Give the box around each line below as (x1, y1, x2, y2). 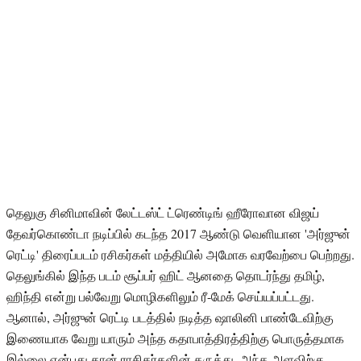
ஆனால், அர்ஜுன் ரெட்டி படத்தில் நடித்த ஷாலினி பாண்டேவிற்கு (6, 308, 334, 326)
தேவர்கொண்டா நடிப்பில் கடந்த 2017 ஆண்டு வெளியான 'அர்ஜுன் (6, 224, 351, 242)
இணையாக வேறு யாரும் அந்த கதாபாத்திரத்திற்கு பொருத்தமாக (6, 329, 344, 346)
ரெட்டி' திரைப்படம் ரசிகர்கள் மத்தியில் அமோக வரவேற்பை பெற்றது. (6, 245, 355, 263)
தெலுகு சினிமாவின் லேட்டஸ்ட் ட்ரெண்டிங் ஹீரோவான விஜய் (6, 203, 319, 221)
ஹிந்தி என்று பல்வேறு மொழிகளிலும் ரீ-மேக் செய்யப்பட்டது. (6, 287, 314, 305)
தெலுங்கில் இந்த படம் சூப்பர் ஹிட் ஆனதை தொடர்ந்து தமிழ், (6, 266, 325, 284)
